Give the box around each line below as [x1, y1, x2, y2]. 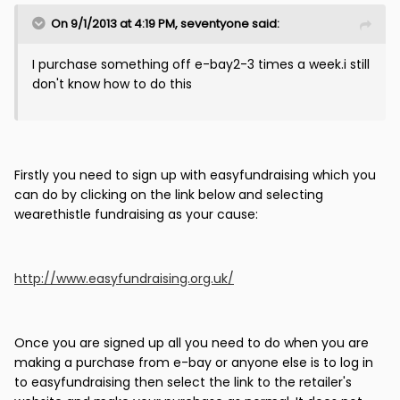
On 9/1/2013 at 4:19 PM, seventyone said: [51, 15, 279, 33]
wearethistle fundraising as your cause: [14, 205, 258, 224]
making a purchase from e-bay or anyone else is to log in [14, 354, 373, 372]
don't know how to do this [32, 75, 192, 94]
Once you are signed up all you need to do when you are [14, 334, 369, 353]
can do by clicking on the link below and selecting [14, 186, 323, 204]
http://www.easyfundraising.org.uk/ [14, 270, 234, 288]
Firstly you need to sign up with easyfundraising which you [14, 166, 376, 185]
